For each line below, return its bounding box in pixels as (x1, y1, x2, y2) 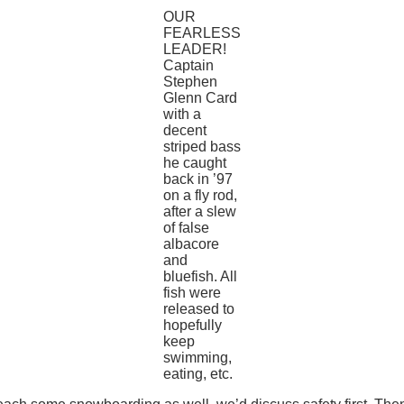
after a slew (163, 204, 236, 220)
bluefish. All (163, 269, 237, 285)
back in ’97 (163, 171, 233, 188)
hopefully (163, 317, 222, 334)
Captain (163, 58, 214, 74)
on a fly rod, (163, 188, 237, 204)
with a (163, 106, 201, 123)
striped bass (163, 139, 241, 155)
